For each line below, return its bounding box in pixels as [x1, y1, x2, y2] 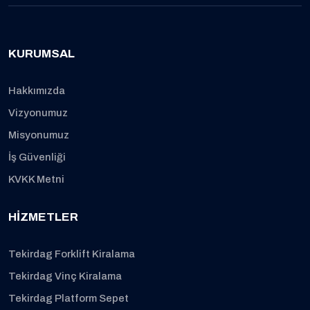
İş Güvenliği [8, 152, 66, 163]
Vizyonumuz [8, 107, 68, 118]
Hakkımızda [8, 85, 65, 96]
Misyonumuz [8, 129, 69, 140]
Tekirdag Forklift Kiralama [8, 248, 135, 259]
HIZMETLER [8, 210, 78, 224]
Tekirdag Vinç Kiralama [8, 271, 122, 282]
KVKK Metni [8, 174, 64, 185]
